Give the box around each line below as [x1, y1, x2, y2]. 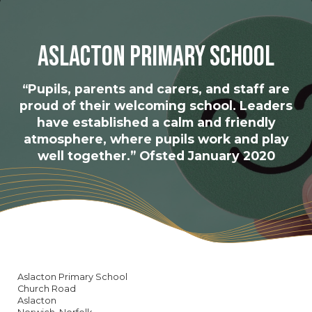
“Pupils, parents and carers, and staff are [22, 81, 290, 97]
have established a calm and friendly [36, 115, 276, 130]
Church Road [17, 283, 76, 294]
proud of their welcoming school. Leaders [19, 98, 292, 114]
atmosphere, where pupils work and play [23, 132, 289, 147]
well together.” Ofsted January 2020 [37, 148, 275, 164]
